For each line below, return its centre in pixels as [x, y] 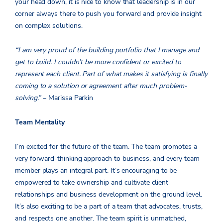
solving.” [28, 98]
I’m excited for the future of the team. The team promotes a [106, 147]
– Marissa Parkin [67, 98]
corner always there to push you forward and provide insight [108, 14]
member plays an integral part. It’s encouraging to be [96, 171]
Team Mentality [40, 122]
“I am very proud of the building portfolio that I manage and [107, 50]
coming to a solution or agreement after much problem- [101, 86]
